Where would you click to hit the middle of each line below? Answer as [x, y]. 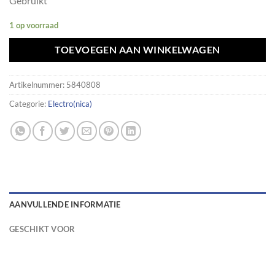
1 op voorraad [34, 25]
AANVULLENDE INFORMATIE [65, 204]
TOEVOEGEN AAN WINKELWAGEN [137, 50]
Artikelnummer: [38, 85]
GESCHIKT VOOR [42, 229]
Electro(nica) [70, 104]
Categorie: [29, 104]
